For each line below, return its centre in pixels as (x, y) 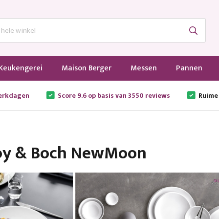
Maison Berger (86, 68)
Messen (143, 68)
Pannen (189, 68)
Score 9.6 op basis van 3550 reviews (114, 96)
